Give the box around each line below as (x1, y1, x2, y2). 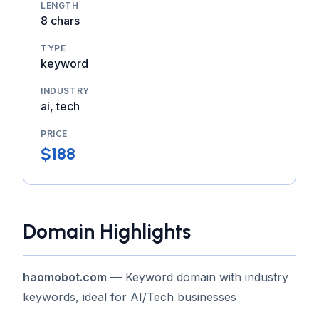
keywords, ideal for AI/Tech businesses (23, 290, 236, 304)
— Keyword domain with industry (107, 270, 288, 284)
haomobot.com (23, 270, 107, 284)
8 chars (41, 14, 80, 28)
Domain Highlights (23, 219, 191, 244)
